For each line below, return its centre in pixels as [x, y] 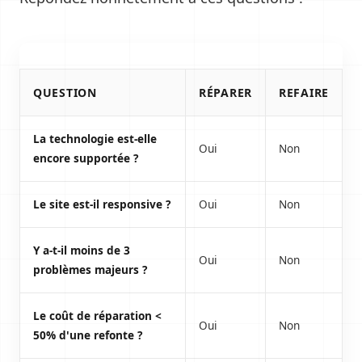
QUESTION [65, 93]
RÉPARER [225, 93]
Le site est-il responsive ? [102, 204]
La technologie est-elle [95, 139]
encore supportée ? [86, 158]
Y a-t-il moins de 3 [82, 250]
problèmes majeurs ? [90, 269]
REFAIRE [304, 93]
